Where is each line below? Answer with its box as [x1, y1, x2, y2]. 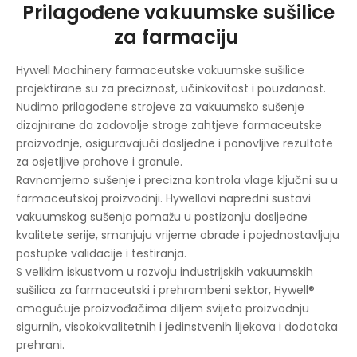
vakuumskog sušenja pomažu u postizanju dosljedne [16, 208, 308, 225]
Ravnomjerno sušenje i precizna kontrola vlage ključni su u [16, 171, 338, 188]
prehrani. [16, 336, 65, 353]
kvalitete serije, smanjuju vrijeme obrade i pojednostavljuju [16, 226, 339, 243]
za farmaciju [114, 23, 243, 50]
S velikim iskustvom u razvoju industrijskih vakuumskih [16, 263, 313, 280]
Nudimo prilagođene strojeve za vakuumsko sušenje [16, 98, 304, 115]
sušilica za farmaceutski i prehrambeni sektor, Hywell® [16, 281, 315, 298]
